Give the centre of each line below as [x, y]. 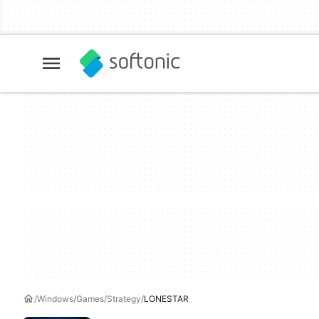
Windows [55, 299]
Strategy [124, 299]
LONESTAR [166, 299]
